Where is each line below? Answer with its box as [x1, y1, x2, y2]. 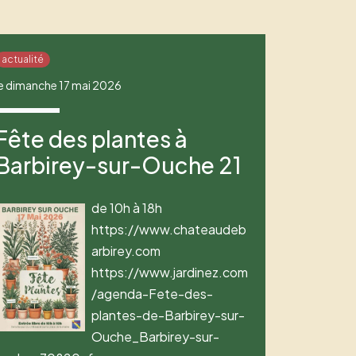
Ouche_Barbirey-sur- [91, 328, 220, 346]
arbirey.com [91, 242, 161, 260]
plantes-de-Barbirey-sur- [91, 307, 246, 324]
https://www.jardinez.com [91, 264, 249, 281]
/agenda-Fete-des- [91, 285, 214, 303]
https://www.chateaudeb [91, 221, 247, 238]
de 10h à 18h [91, 199, 163, 217]
